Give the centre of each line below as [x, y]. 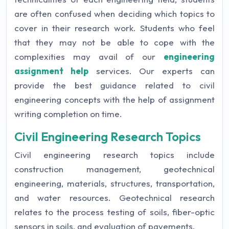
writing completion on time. [68, 113]
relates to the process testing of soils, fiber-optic [114, 212]
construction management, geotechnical [114, 169]
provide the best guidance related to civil [114, 85]
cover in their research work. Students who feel [114, 28]
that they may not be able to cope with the [114, 42]
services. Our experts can [152, 71]
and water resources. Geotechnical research [114, 197]
